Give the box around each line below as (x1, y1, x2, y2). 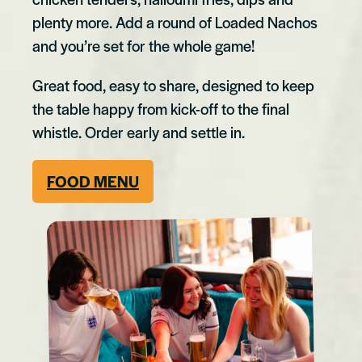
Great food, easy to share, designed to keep (32, 74, 314, 97)
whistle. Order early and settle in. (32, 121, 253, 144)
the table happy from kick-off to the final (32, 98, 289, 120)
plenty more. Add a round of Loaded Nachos (32, 11, 318, 34)
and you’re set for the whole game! (32, 35, 259, 57)
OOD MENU (55, 170, 139, 193)
